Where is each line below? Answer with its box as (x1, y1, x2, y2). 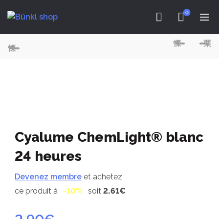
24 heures (15, 148, 82, 165)
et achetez (82, 172, 122, 182)
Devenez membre (15, 172, 82, 182)
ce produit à (15, 186, 60, 196)
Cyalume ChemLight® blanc (15, 129, 203, 146)
